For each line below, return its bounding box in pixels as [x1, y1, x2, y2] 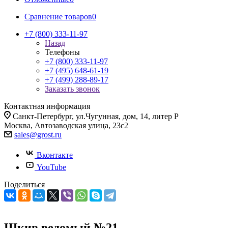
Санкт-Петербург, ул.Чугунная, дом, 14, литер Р [13, 112, 179, 121]
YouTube [37, 163, 66, 172]
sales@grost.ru [14, 130, 62, 139]
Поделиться [4, 180, 45, 189]
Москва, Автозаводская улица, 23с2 [4, 121, 128, 130]
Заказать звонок [45, 84, 100, 93]
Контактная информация [4, 102, 90, 110]
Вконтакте [37, 151, 73, 159]
